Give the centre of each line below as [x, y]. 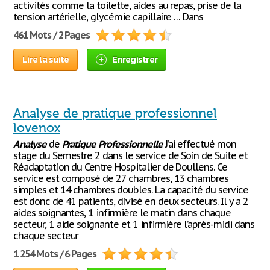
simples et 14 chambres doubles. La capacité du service [131, 190]
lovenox [37, 128]
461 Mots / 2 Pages [52, 35]
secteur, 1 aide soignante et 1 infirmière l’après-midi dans [134, 224]
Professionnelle [130, 144]
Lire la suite [46, 59]
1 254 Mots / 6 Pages [55, 254]
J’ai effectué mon [199, 144]
